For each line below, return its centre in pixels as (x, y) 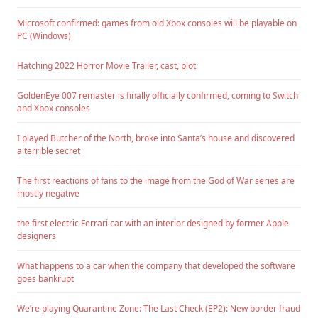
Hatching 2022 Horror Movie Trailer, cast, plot (106, 66)
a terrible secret (49, 151)
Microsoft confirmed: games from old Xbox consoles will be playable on (157, 23)
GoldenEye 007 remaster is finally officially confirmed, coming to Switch (158, 96)
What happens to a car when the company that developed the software (156, 266)
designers (37, 236)
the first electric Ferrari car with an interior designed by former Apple (153, 224)
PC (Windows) (44, 36)
